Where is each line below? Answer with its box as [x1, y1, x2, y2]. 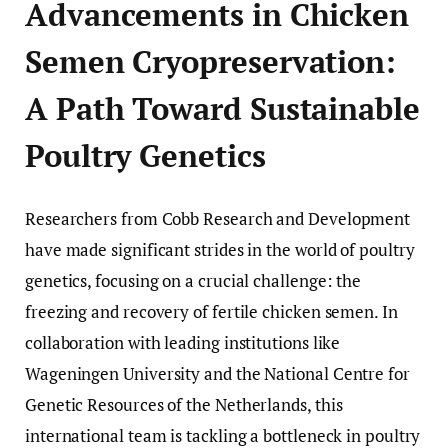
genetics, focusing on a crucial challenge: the [25, 269, 362, 292]
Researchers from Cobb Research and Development [25, 207, 411, 230]
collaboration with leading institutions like [25, 331, 341, 354]
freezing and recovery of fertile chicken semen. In [25, 300, 398, 323]
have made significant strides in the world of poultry [25, 238, 415, 261]
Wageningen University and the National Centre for [25, 362, 410, 385]
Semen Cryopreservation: [25, 40, 397, 83]
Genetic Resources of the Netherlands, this [25, 393, 343, 416]
